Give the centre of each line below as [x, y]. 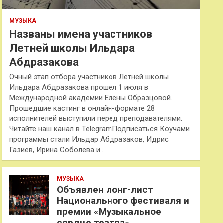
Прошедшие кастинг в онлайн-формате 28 [82, 108]
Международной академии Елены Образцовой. [91, 98]
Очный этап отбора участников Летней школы [89, 77]
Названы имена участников [81, 34]
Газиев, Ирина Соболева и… [57, 150]
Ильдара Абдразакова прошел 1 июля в [79, 87]
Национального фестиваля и [123, 200]
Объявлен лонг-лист [105, 189]
